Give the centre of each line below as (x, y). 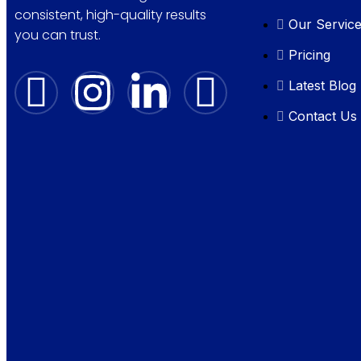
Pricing (309, 54)
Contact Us (323, 116)
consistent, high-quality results (110, 15)
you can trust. (58, 35)
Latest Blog (322, 85)
